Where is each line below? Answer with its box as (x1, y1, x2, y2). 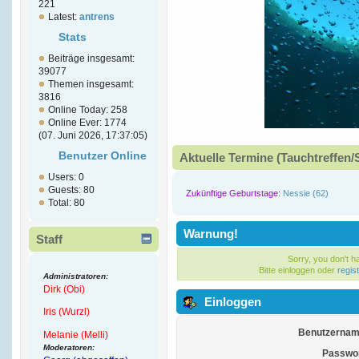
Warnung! (184, 226, 238, 240)
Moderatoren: (43, 342, 95, 352)
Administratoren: (43, 271, 109, 280)
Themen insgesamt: (48, 79, 134, 91)
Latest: (48, 11, 79, 23)
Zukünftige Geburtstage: (186, 188, 280, 198)
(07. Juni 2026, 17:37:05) (38, 130, 147, 142)
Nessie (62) (283, 188, 329, 198)
